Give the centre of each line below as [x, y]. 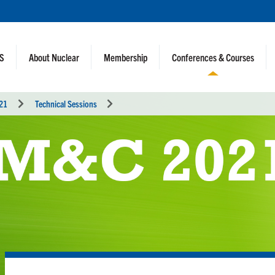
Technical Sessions [66, 103]
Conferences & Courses [213, 57]
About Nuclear [54, 57]
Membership [126, 57]
